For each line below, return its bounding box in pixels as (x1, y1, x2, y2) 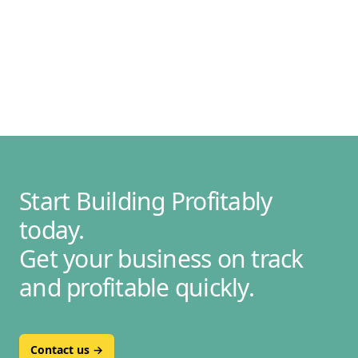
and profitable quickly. (19, 271, 254, 304)
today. (19, 213, 85, 247)
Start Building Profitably (19, 185, 272, 218)
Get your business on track (19, 242, 304, 276)
